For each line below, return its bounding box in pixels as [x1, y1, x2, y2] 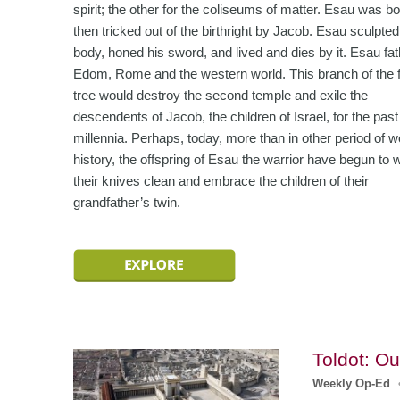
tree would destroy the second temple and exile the [73, 87, 368, 103]
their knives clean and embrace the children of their [73, 173, 369, 188]
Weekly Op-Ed [312, 377, 391, 390]
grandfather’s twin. [73, 195, 180, 210]
